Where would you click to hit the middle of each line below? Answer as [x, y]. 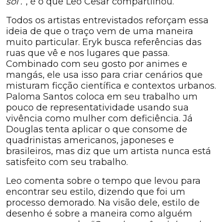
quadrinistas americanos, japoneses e [90, 140]
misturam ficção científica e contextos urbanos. [111, 86]
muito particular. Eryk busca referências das [104, 42]
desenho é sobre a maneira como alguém [99, 214]
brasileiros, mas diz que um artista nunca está [109, 151]
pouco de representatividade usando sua [97, 108]
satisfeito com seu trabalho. [68, 162]
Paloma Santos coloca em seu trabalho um [102, 97]
